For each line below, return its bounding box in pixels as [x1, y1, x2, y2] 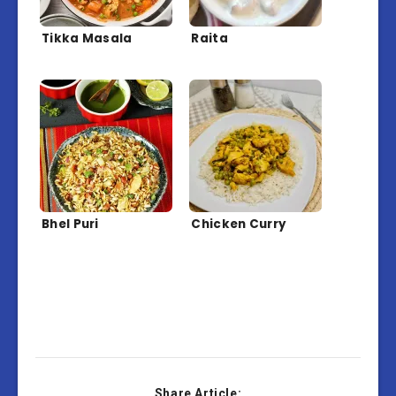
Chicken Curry [191, 216, 287, 233]
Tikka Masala [42, 30, 133, 48]
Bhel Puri [42, 216, 99, 233]
